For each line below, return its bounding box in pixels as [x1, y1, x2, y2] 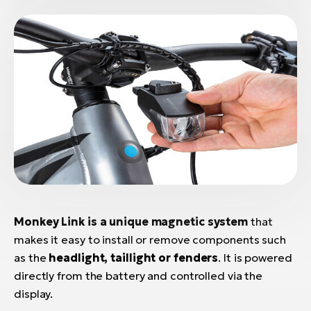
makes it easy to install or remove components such [14, 232, 286, 246]
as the [14, 250, 49, 264]
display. [14, 286, 53, 301]
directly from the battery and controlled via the [14, 268, 263, 283]
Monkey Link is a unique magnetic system [14, 214, 249, 228]
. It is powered [218, 250, 292, 264]
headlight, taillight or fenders [49, 250, 219, 264]
